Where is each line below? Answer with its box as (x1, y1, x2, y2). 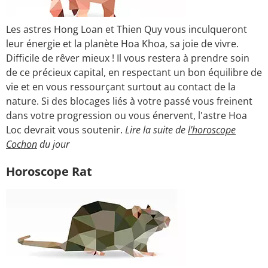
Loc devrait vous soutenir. (6, 123, 125, 136)
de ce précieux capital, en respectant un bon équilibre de (6, 65, 262, 79)
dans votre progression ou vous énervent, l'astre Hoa (6, 108, 247, 122)
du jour (37, 137, 69, 151)
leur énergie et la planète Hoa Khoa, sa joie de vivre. (6, 36, 239, 50)
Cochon (6, 137, 37, 151)
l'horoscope (188, 123, 236, 136)
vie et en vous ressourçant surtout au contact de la (6, 80, 236, 93)
